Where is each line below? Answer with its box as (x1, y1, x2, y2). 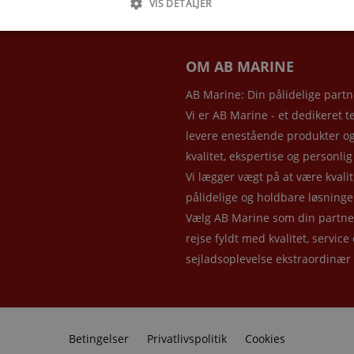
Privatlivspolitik (147, 330, 227, 346)
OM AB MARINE (185, 56, 294, 76)
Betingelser (69, 330, 129, 346)
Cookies (245, 330, 285, 346)
